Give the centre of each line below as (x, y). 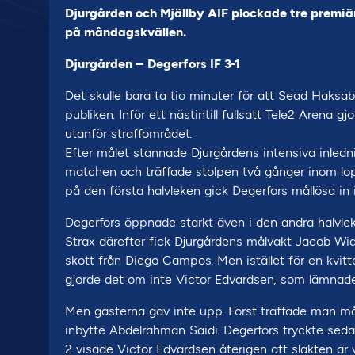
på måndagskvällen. (126, 32)
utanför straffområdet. (128, 134)
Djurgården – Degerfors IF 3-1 (153, 64)
